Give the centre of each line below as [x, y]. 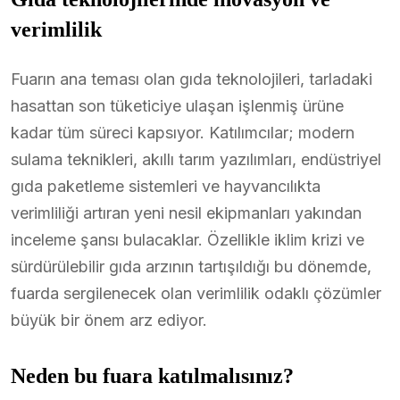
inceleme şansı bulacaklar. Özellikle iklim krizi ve [187, 239]
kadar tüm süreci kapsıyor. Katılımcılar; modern [183, 132]
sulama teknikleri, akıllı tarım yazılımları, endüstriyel [196, 159]
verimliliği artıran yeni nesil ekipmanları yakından [186, 212]
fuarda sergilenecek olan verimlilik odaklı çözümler [196, 293]
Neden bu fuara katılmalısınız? [152, 375]
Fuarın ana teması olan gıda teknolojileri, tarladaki [192, 79]
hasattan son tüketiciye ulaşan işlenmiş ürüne [177, 105]
